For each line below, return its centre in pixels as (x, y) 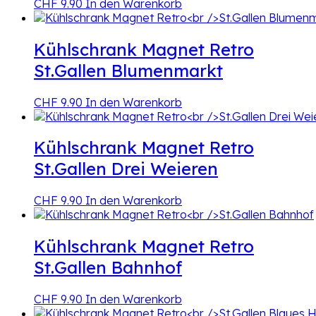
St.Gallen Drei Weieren (126, 169)
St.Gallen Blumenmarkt (128, 70)
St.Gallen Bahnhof (108, 268)
